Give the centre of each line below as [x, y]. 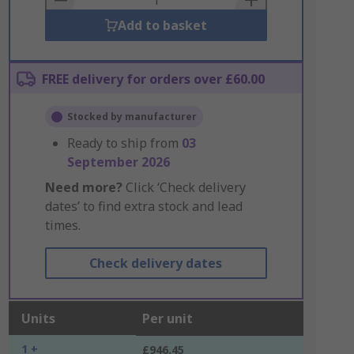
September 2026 [118, 162]
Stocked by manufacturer [132, 117]
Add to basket [162, 25]
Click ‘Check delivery [184, 187]
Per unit [167, 318]
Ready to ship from [124, 143]
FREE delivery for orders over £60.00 [153, 79]
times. [62, 225]
